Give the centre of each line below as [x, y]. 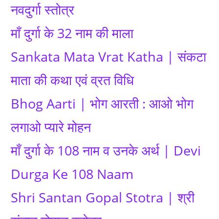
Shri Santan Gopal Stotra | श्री [103, 197]
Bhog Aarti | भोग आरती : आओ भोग [102, 103]
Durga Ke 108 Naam [72, 174]
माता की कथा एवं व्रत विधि [73, 80]
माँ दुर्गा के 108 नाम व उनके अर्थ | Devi [106, 150]
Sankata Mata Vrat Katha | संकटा [109, 56]
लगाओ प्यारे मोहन [51, 127]
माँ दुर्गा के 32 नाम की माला [72, 33]
